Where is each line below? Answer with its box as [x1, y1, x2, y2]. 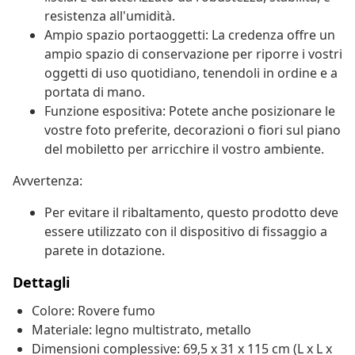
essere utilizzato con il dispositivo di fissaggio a [44, 223, 327, 241]
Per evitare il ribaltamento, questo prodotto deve [44, 204, 338, 222]
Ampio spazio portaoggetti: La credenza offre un [44, 26, 335, 44]
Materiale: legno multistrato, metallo [32, 321, 251, 339]
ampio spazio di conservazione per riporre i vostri [44, 45, 342, 63]
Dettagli [13, 273, 70, 292]
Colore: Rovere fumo [32, 302, 155, 320]
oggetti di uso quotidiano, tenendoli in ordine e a [44, 64, 338, 82]
